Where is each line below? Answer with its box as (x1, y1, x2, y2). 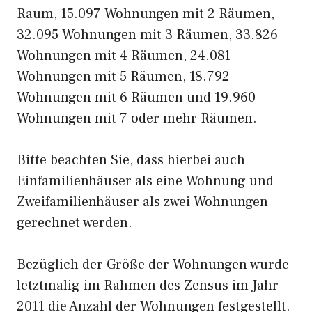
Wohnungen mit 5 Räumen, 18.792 (17, 68, 230, 86)
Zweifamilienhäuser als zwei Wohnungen (17, 193, 268, 211)
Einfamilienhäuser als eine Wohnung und (17, 172, 274, 190)
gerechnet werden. (17, 214, 132, 232)
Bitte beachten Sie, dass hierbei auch (17, 151, 245, 169)
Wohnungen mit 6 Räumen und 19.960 (17, 88, 256, 107)
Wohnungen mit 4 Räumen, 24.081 (17, 47, 231, 65)
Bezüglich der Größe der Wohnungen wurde (17, 256, 289, 274)
